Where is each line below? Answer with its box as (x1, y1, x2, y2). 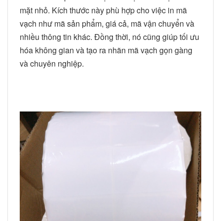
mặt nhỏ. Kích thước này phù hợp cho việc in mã (20, 4, 187, 16)
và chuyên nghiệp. (20, 57, 84, 69)
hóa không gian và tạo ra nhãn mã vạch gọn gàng (20, 44, 192, 56)
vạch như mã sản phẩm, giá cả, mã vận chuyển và (20, 17, 194, 29)
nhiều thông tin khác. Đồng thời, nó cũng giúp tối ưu (20, 31, 199, 42)
